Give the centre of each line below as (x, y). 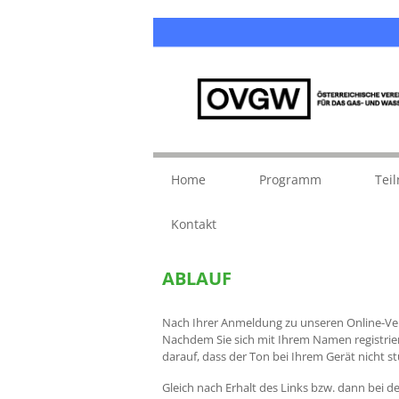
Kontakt (194, 224)
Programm (290, 179)
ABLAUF (197, 278)
